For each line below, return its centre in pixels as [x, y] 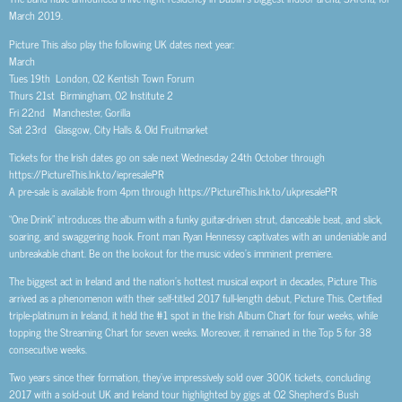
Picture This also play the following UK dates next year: [122, 44]
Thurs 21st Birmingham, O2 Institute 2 [91, 95]
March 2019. [36, 16]
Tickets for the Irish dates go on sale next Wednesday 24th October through [167, 157]
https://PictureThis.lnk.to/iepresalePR [86, 174]
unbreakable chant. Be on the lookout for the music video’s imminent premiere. [171, 253]
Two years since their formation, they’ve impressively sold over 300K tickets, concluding [190, 377]
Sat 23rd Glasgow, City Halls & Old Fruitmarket [109, 129]
